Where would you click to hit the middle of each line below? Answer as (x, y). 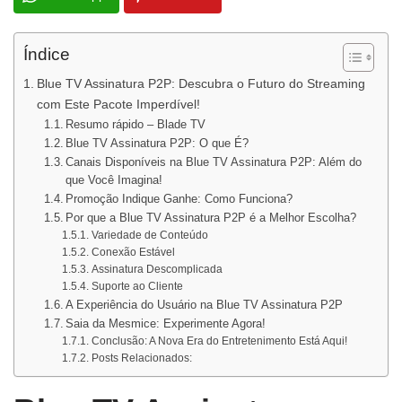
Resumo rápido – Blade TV (136, 124)
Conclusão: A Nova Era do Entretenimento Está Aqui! (219, 341)
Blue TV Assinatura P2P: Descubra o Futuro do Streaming (201, 83)
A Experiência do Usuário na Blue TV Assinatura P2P (205, 305)
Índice (47, 55)
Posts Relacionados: (141, 358)
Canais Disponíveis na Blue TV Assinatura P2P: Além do (214, 162)
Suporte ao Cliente (137, 286)
